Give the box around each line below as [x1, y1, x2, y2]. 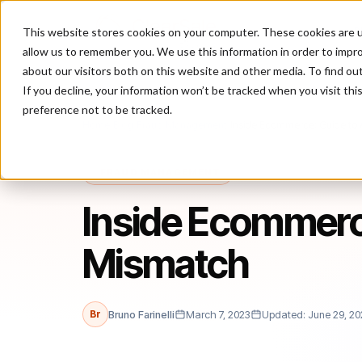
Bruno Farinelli [108, 308, 175, 321]
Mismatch [82, 240, 249, 288]
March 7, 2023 [186, 308, 250, 321]
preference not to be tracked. [23, 103, 172, 116]
